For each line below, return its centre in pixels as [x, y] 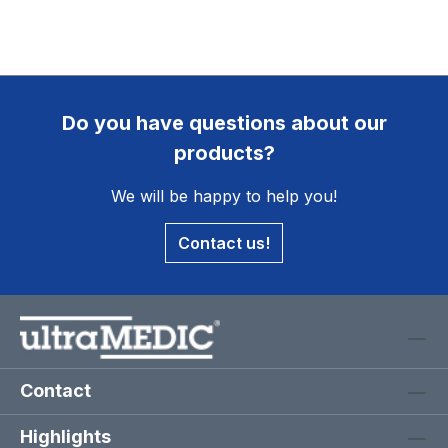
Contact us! [224, 243]
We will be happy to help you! [224, 196]
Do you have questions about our [224, 123]
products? [224, 153]
